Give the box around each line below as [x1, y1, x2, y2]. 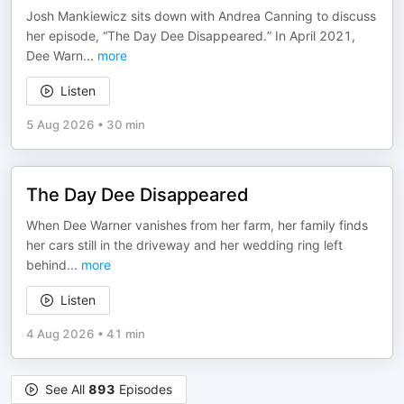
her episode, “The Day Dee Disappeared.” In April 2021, [26, 28, 355, 43]
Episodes [115, 381, 172, 397]
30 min [106, 117, 145, 132]
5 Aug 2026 [26, 117, 95, 132]
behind [26, 257, 67, 272]
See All [45, 381, 88, 397]
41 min [106, 326, 145, 341]
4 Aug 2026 [26, 326, 95, 341]
